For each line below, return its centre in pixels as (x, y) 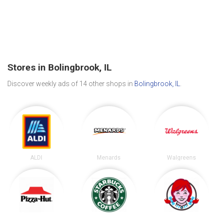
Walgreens (182, 157)
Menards (109, 157)
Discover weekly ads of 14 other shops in (71, 83)
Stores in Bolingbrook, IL (60, 68)
